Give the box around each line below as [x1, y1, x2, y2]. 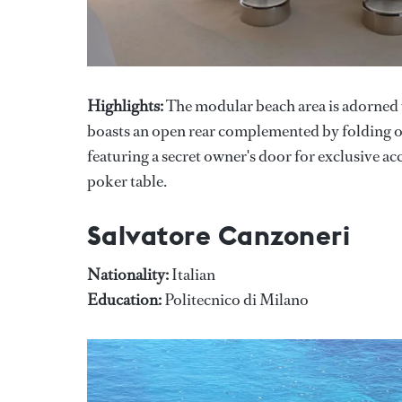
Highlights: [87, 94, 163, 117]
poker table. [87, 170, 167, 192]
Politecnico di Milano [162, 288, 309, 310]
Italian [169, 263, 215, 285]
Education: [87, 288, 162, 310]
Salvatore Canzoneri [87, 217, 351, 252]
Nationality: [87, 263, 169, 285]
